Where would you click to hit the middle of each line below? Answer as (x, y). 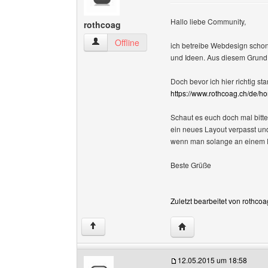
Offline (127, 42)
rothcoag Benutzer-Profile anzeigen (158, 42)
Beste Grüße (191, 165)
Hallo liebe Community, (208, 21)
